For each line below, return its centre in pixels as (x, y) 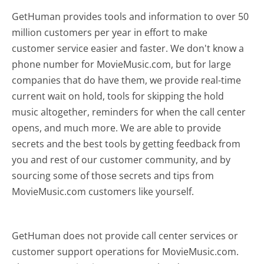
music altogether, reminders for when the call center (129, 112)
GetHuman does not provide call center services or (125, 235)
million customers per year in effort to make (110, 32)
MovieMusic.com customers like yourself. (103, 191)
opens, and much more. (66, 128)
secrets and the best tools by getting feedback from (126, 143)
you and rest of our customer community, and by (121, 159)
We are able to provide (171, 128)
